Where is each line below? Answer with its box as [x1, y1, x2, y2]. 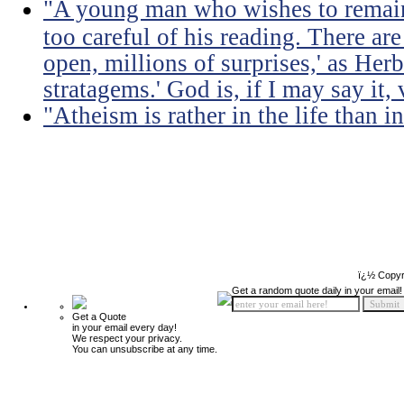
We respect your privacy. [72, 333, 182, 344]
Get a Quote [72, 311, 126, 322]
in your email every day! [72, 322, 177, 333]
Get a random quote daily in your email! [232, 285, 402, 296]
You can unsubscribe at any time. [72, 344, 217, 354]
